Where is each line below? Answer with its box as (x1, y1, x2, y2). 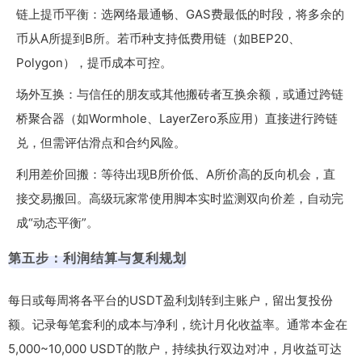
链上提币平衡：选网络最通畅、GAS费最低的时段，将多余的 (16, 6, 344, 22)
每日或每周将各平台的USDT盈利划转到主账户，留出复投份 (8, 292, 333, 308)
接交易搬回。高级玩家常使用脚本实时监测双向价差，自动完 (16, 190, 343, 206)
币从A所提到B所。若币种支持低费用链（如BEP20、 (16, 30, 301, 46)
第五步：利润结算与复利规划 (8, 249, 187, 266)
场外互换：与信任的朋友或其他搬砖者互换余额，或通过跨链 (16, 86, 343, 102)
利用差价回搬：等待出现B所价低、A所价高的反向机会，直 (16, 166, 335, 182)
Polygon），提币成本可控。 (16, 54, 172, 70)
